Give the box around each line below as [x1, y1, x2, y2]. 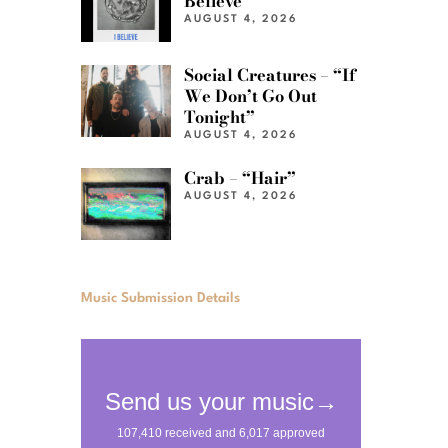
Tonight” [184, 104, 256, 131]
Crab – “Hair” [184, 164, 297, 191]
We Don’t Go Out [184, 83, 318, 110]
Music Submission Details [81, 290, 240, 305]
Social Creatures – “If [184, 62, 357, 89]
